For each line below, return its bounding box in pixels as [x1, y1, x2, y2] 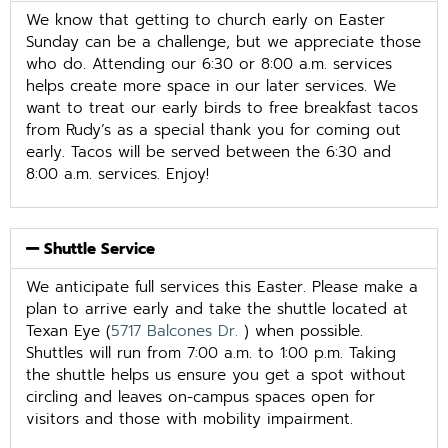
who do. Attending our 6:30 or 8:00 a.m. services [26, 52, 392, 76]
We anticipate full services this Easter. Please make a [26, 274, 418, 298]
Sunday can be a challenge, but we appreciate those [26, 30, 421, 54]
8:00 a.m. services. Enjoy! [26, 162, 209, 186]
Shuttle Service [44, 236, 156, 260]
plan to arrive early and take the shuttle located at [26, 296, 408, 320]
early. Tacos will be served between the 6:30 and [26, 140, 391, 164]
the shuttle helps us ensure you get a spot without [26, 362, 406, 386]
